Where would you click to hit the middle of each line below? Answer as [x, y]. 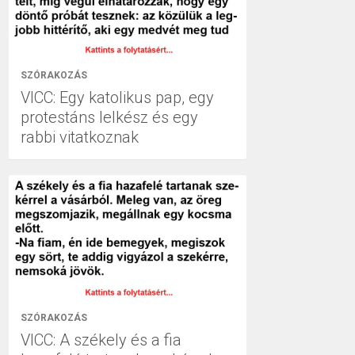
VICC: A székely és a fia [101, 340]
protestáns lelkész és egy [109, 117]
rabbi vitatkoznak [80, 137]
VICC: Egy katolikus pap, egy [117, 97]
